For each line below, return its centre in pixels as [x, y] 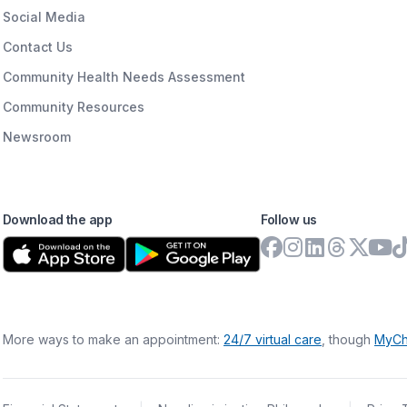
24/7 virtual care [273, 339]
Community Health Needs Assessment [124, 76]
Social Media [44, 16]
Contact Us [38, 46]
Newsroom [37, 136]
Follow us [288, 219]
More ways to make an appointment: [113, 339]
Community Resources [74, 106]
